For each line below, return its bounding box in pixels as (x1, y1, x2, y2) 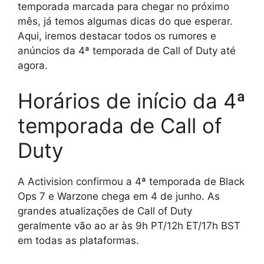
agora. (18, 60, 48, 72)
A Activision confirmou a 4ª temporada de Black (18, 175, 245, 187)
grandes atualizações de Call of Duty (18, 204, 192, 217)
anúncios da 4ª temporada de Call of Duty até (18, 45, 236, 57)
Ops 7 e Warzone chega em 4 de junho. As (18, 190, 220, 202)
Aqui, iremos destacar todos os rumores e (18, 30, 216, 42)
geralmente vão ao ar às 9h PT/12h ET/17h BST (18, 219, 240, 232)
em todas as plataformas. (18, 234, 139, 246)
